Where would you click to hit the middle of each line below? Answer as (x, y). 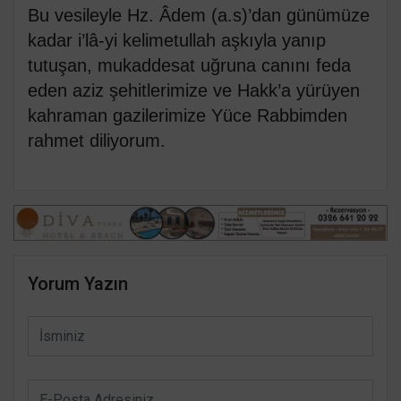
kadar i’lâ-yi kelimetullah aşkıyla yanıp (177, 41)
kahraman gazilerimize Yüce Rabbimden (188, 116)
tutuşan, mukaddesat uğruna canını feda (189, 66)
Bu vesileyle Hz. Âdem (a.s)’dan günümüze (199, 16)
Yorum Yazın (78, 283)
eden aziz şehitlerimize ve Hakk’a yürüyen (194, 91)
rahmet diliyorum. (97, 141)
